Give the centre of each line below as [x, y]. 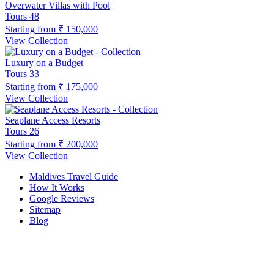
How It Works [57, 187]
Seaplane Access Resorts [53, 120]
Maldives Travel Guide [74, 176]
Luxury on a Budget [44, 62]
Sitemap [45, 209]
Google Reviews [62, 198]
